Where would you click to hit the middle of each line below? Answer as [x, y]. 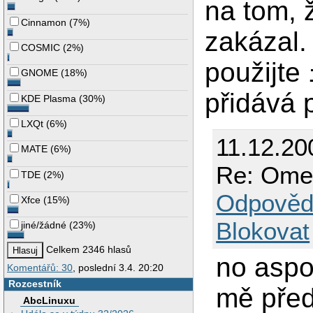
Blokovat [263, 231]
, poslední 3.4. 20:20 [118, 267]
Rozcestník [35, 283]
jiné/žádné [44, 225]
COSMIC [41, 47]
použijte [257, 73]
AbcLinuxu [50, 301]
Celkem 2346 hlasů [88, 250]
